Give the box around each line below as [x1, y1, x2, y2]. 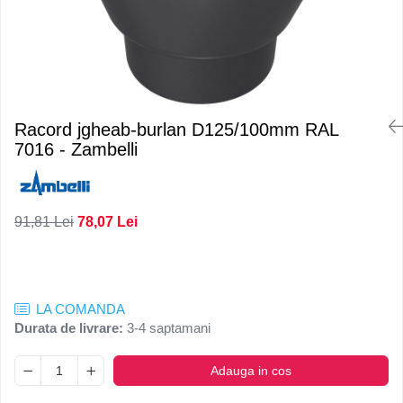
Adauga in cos [210, 363, 291, 379]
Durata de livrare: [14, 320, 123, 336]
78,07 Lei [77, 214, 138, 230]
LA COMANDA [32, 301, 125, 318]
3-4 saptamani [123, 320, 210, 336]
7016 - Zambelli [14, 139, 138, 159]
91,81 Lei [14, 214, 74, 230]
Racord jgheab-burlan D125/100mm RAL [14, 120, 338, 139]
